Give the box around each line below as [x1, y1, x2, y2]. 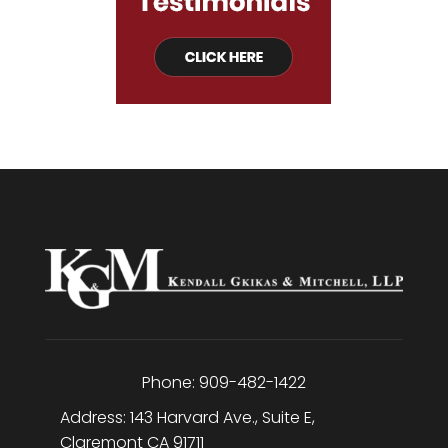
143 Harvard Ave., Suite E [129, 405, 312, 429]
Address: [59, 405, 130, 429]
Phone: [141, 370, 199, 394]
